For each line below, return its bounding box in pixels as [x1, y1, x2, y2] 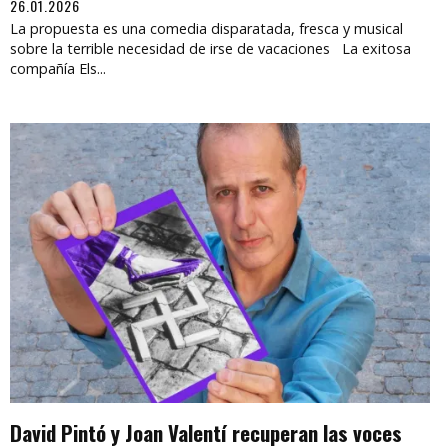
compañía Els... [10, 59, 106, 79]
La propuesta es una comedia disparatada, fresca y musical [10, 19, 403, 39]
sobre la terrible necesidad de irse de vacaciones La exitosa [10, 39, 411, 59]
